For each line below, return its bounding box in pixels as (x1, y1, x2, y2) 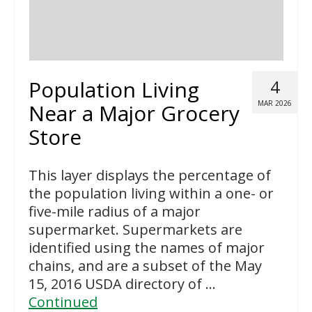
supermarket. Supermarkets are (29, 219, 242, 239)
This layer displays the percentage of (29, 165, 271, 185)
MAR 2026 (258, 97, 292, 108)
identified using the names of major (29, 237, 265, 257)
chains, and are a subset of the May (29, 256, 262, 275)
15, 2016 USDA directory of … (29, 274, 216, 293)
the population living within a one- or (29, 183, 274, 203)
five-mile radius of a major (29, 201, 201, 221)
